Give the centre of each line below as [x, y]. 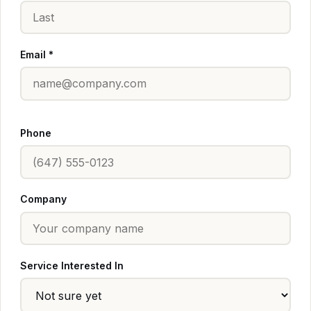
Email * [37, 54]
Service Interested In [72, 266]
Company [43, 199]
